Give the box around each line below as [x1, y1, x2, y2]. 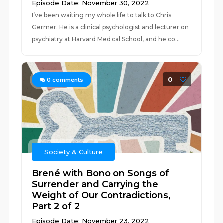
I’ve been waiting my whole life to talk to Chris [32, 11, 172, 19]
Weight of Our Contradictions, [32, 190, 171, 201]
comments [51, 76, 84, 83]
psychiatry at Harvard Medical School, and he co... [32, 35, 180, 43]
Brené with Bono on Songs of [32, 168, 170, 179]
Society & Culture [44, 148, 103, 156]
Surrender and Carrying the [32, 179, 159, 190]
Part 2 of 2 [32, 201, 80, 212]
